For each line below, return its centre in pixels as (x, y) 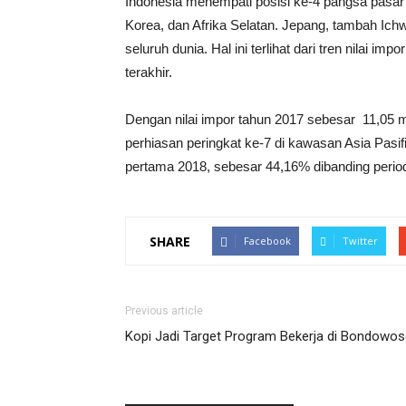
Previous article (164, 311)
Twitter (360, 241)
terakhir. (149, 72)
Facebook (267, 241)
